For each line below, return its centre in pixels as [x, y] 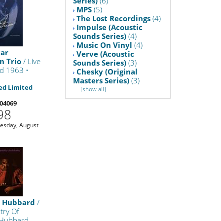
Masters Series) [101, 81]
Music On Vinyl [105, 45]
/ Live [31, 61]
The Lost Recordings [114, 18]
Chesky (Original [107, 72]
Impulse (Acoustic [110, 27]
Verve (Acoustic [106, 54]
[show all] [93, 89]
